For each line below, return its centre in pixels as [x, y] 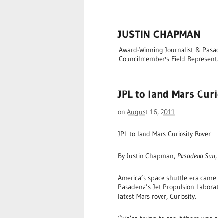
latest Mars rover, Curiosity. [157, 196]
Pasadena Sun [196, 155]
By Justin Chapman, [147, 155]
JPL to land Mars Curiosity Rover [164, 134]
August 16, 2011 [151, 112]
